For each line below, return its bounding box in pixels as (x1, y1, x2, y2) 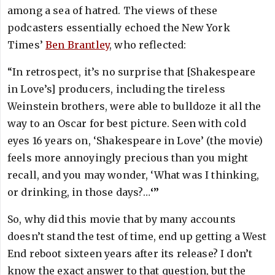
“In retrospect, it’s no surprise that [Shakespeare (7, 66, 256, 78)
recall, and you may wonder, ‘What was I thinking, (7, 169, 259, 181)
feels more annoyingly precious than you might (7, 152, 249, 164)
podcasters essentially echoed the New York (7, 21, 230, 34)
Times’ (7, 39, 46, 51)
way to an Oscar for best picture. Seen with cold (7, 117, 246, 130)
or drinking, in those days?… (7, 186, 151, 198)
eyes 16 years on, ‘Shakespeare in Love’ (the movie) (7, 134, 263, 147)
